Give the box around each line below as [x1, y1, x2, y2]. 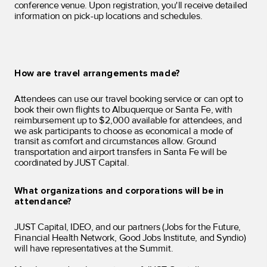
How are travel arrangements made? [14, 67, 181, 79]
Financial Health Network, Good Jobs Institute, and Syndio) [14, 232, 246, 244]
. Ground [182, 136, 216, 148]
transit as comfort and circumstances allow [14, 136, 182, 148]
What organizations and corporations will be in [14, 185, 224, 197]
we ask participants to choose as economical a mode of [14, 125, 233, 137]
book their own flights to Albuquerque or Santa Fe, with [14, 104, 232, 116]
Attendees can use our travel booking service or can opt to [14, 93, 243, 105]
